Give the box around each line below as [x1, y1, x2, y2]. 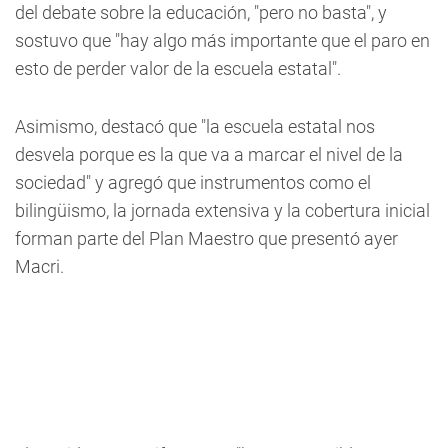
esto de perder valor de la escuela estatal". [15, 58, 345, 80]
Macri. [15, 256, 64, 278]
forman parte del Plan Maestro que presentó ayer [15, 228, 398, 250]
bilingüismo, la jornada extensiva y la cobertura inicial [15, 200, 430, 222]
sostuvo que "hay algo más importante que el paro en [15, 30, 430, 52]
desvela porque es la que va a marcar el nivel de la [15, 144, 403, 166]
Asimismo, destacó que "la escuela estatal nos [15, 116, 375, 138]
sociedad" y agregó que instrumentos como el [15, 172, 371, 194]
